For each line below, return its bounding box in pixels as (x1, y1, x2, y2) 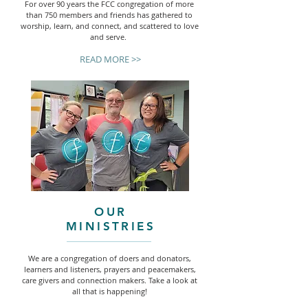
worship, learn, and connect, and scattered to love (20, 21, 199, 31)
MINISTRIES (66, 219, 155, 233)
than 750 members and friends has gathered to (26, 10, 192, 20)
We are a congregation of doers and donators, (28, 253, 191, 263)
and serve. (90, 32, 129, 42)
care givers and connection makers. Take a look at (22, 275, 197, 285)
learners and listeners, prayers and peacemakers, (23, 264, 196, 274)
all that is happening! (72, 286, 147, 296)
